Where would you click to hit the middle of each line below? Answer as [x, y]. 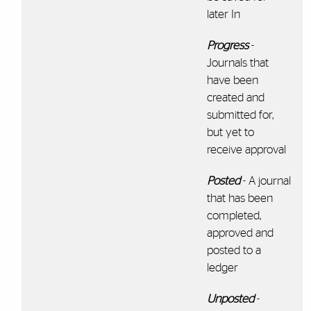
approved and [240, 233]
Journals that [237, 62]
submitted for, [240, 115]
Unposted [230, 299]
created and [235, 97]
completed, [234, 215]
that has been [239, 198]
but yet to [230, 132]
